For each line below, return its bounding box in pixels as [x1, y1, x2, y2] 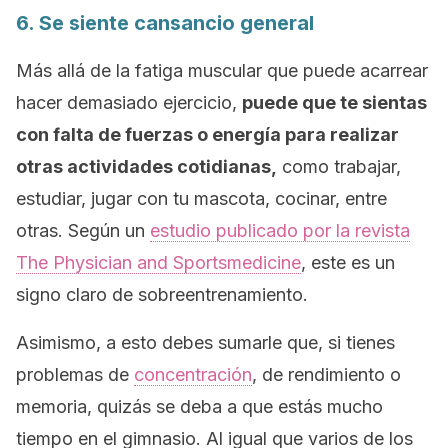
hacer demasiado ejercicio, [16, 92, 242, 113]
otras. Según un [16, 220, 150, 241]
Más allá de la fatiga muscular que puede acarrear [16, 60, 428, 81]
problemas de [16, 364, 134, 385]
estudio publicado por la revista [150, 220, 410, 241]
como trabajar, [277, 156, 401, 177]
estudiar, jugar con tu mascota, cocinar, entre [16, 188, 387, 209]
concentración [134, 364, 252, 385]
